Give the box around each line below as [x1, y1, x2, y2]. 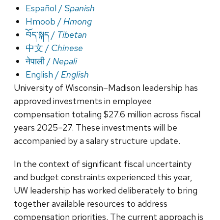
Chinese [51, 42, 83, 54]
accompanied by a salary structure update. [14, 135, 184, 146]
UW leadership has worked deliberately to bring [14, 184, 197, 196]
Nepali [53, 55, 77, 67]
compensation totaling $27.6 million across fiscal [14, 108, 200, 120]
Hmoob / [26, 15, 63, 27]
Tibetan [57, 28, 87, 40]
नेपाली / [26, 55, 53, 67]
